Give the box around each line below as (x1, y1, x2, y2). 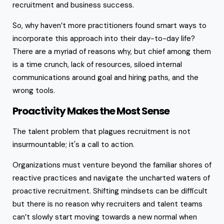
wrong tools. (12, 85, 57, 95)
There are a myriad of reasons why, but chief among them (12, 46, 211, 56)
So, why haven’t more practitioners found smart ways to (12, 20, 206, 30)
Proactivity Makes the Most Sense (12, 103, 169, 118)
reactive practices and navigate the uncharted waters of (12, 172, 210, 183)
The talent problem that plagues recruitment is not (12, 126, 190, 136)
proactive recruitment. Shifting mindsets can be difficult (12, 185, 207, 196)
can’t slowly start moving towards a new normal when (12, 211, 197, 222)
